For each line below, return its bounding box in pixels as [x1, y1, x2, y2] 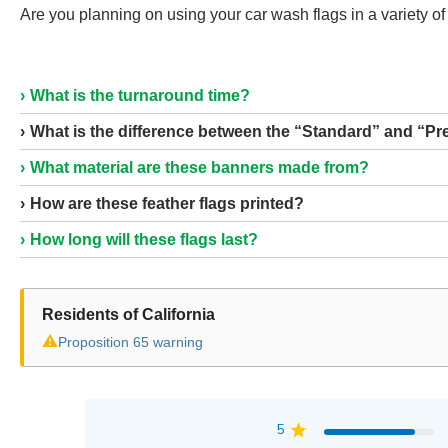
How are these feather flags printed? [30, 195, 304, 212]
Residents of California [42, 306, 215, 323]
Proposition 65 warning [58, 334, 203, 350]
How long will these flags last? [30, 231, 258, 248]
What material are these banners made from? [30, 159, 369, 176]
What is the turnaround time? [30, 87, 250, 104]
